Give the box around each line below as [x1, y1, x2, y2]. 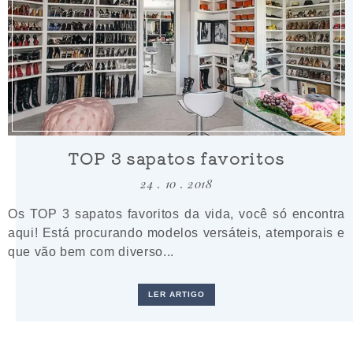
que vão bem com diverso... [8, 244, 174, 259]
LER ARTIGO [147, 290, 206, 299]
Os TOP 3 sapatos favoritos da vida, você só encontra [8, 206, 345, 221]
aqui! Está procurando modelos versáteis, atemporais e [8, 225, 345, 240]
